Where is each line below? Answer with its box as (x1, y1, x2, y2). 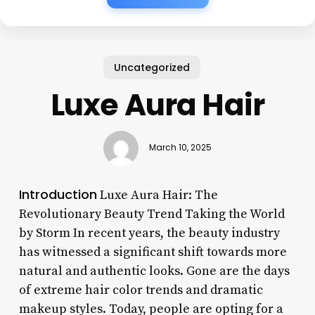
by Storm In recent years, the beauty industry (18, 224, 280, 241)
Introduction (18, 185, 97, 203)
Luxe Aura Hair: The (96, 186, 218, 203)
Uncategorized (114, 60, 191, 75)
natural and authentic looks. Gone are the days (18, 262, 290, 279)
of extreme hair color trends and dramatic (18, 281, 263, 298)
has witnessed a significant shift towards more (18, 243, 287, 260)
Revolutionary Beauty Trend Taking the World (18, 205, 285, 222)
